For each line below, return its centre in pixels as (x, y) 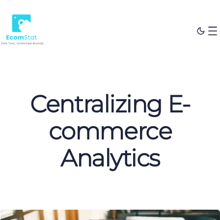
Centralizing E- (110, 104)
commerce (110, 131)
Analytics (110, 158)
